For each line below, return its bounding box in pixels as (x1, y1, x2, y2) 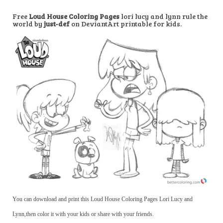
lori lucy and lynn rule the (119, 11, 208, 21)
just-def (44, 19, 71, 28)
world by (12, 19, 44, 28)
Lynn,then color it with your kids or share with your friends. (12, 210, 154, 218)
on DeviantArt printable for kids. (71, 19, 182, 28)
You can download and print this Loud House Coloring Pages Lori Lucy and (12, 195, 193, 203)
